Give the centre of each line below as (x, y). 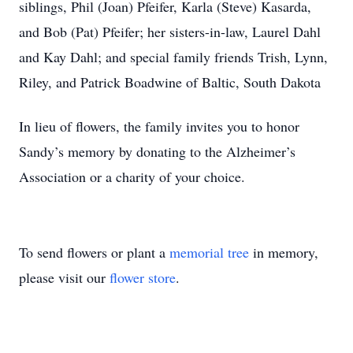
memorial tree (209, 252)
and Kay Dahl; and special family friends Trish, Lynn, (173, 57)
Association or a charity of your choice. (132, 176)
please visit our (64, 277)
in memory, (284, 252)
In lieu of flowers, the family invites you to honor (159, 126)
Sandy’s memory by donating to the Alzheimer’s (157, 151)
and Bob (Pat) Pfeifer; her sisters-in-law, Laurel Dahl (170, 32)
